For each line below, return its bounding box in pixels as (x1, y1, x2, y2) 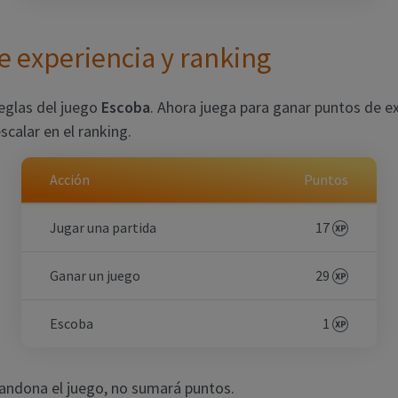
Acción (50, 170, 90, 188)
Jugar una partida (50, 218, 156, 236)
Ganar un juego (50, 266, 140, 284)
